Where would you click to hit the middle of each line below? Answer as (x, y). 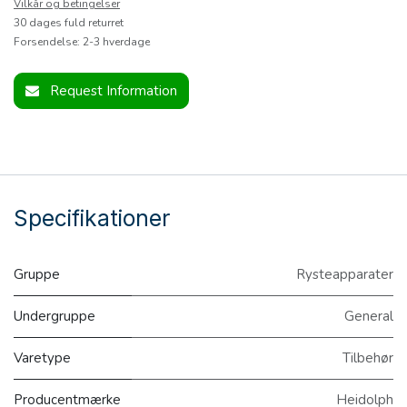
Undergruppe (55, 317)
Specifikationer (92, 218)
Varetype (42, 358)
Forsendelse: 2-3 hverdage (82, 42)
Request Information (114, 91)
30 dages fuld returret (69, 23)
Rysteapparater (345, 275)
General (369, 317)
